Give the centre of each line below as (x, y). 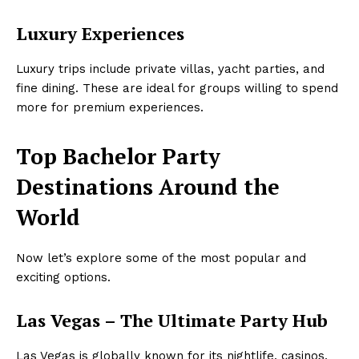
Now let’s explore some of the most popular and (161, 258)
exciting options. (63, 278)
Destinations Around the (148, 187)
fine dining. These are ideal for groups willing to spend (177, 89)
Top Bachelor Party (118, 157)
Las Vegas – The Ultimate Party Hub (172, 321)
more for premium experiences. (110, 108)
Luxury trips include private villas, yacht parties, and (170, 69)
